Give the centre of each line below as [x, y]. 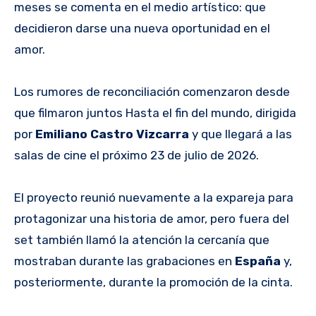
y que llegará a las [241, 134]
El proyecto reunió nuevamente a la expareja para [154, 198]
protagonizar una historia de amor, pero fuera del [152, 219]
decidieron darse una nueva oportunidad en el [142, 29]
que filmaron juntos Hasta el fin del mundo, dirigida [155, 113]
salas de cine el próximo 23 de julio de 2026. [136, 156]
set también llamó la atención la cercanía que [142, 240]
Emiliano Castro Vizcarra [112, 134]
